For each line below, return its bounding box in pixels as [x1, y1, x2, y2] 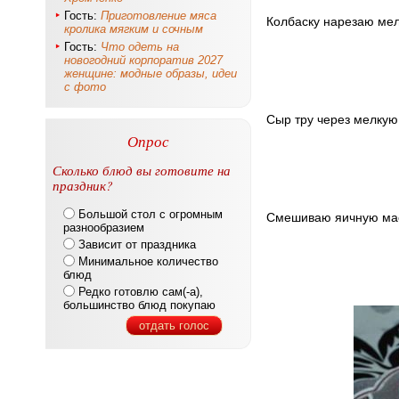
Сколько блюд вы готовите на [53, 161, 231, 179]
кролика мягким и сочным [64, 22, 203, 36]
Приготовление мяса [101, 9, 216, 22]
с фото [64, 80, 106, 94]
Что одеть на [101, 40, 179, 53]
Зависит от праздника [78, 238, 196, 251]
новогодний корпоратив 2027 [64, 53, 223, 67]
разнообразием [63, 221, 144, 234]
